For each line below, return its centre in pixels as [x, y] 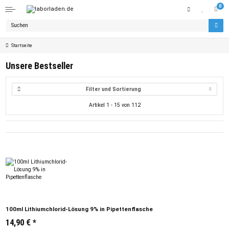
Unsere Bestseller [39, 65]
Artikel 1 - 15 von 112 [114, 105]
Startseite [22, 45]
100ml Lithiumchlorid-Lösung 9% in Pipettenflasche [79, 209]
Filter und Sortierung [113, 89]
